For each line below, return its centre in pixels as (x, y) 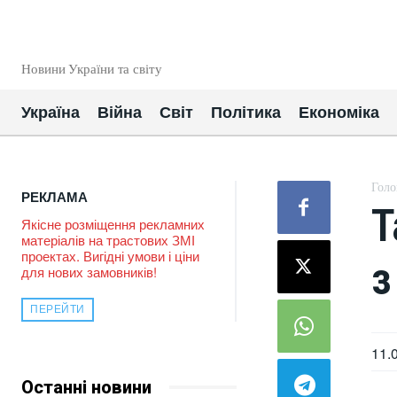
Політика (246, 113)
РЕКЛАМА (54, 197)
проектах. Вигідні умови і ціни (110, 256)
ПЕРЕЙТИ (58, 309)
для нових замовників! (89, 272)
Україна (51, 113)
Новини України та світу (92, 69)
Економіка (339, 113)
